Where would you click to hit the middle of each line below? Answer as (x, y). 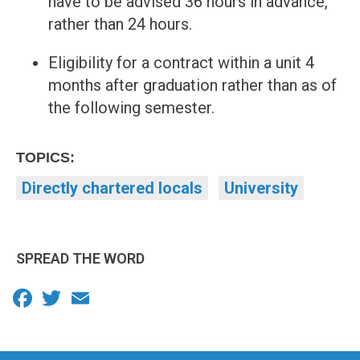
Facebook (71, 297)
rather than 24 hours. (120, 25)
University (261, 188)
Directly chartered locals (112, 188)
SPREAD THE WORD (80, 259)
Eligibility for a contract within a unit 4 (181, 63)
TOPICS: (45, 158)
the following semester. (131, 108)
